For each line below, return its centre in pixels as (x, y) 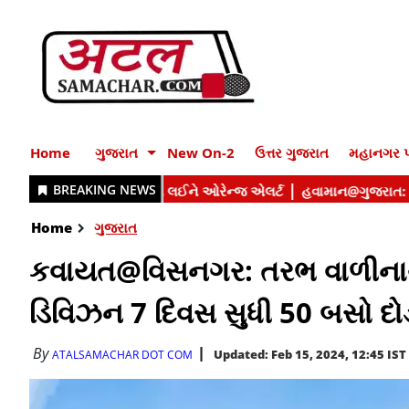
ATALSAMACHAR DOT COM (122, 355)
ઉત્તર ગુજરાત (292, 152)
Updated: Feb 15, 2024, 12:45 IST (310, 354)
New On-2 (201, 152)
